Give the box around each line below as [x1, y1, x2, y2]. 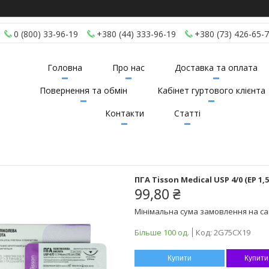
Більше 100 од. [134, 226, 189, 238]
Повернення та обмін [40, 85, 127, 97]
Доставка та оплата [175, 62, 258, 74]
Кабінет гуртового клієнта [157, 85, 265, 97]
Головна [47, 62, 82, 74]
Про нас [112, 62, 145, 74]
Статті [174, 107, 201, 119]
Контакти [104, 107, 144, 119]
